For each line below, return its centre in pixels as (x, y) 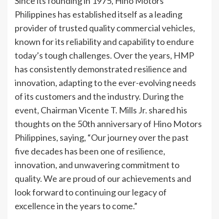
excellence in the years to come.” (76, 206)
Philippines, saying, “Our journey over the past (102, 137)
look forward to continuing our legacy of (91, 192)
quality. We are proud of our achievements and (103, 178)
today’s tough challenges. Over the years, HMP (104, 55)
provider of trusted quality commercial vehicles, (105, 28)
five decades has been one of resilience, (90, 151)
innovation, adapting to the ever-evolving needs (105, 82)
